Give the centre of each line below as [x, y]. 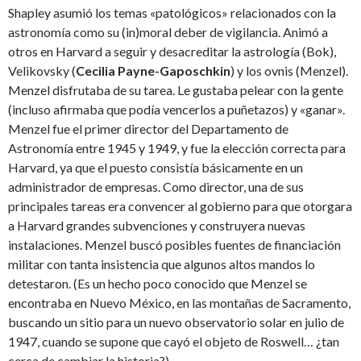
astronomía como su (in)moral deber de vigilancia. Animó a [168, 32]
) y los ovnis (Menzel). [289, 71]
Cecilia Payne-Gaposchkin [153, 71]
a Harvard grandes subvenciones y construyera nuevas [157, 226]
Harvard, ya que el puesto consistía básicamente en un [156, 168]
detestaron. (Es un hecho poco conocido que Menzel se [158, 284]
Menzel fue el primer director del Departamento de [148, 129]
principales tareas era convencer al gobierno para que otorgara [180, 206]
